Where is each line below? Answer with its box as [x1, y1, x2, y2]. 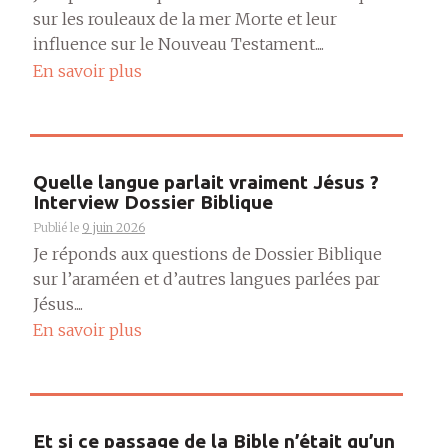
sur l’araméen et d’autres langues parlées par [33, 268, 380, 289]
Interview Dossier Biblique [33, 190, 273, 213]
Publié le [33, 219, 82, 235]
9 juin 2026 [82, 219, 145, 235]
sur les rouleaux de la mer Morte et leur [33, 9, 337, 29]
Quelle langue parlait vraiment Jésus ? [33, 170, 379, 193]
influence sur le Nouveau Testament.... [33, 34, 324, 54]
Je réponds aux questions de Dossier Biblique [33, 243, 382, 264]
